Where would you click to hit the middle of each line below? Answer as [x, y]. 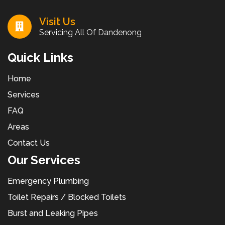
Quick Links [40, 58]
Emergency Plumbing [48, 181]
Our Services [44, 160]
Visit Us [57, 22]
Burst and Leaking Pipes [53, 213]
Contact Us [29, 143]
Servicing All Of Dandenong [90, 33]
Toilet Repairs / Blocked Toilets [67, 197]
